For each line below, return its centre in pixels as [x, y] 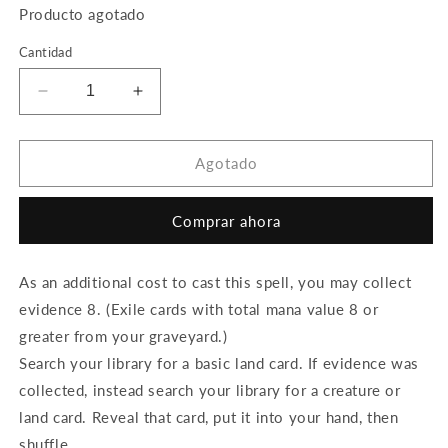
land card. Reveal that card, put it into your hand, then [209, 416]
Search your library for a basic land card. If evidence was [219, 362]
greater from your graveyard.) [123, 335]
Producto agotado [82, 13]
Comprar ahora [226, 220]
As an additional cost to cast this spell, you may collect [215, 281]
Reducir [72, 99]
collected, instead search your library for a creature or [210, 389]
